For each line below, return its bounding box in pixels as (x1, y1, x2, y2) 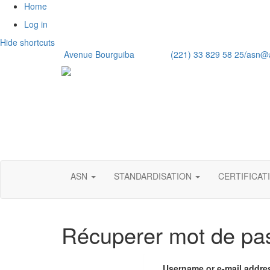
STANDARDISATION (114, 170, 194, 182)
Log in (24, 18, 48, 30)
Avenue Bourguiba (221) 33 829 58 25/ (61, 48, 246, 60)
